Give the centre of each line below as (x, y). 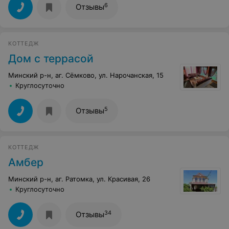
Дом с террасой (51, 59)
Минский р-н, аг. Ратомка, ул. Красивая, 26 (79, 179)
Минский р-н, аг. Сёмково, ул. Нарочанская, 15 (86, 75)
